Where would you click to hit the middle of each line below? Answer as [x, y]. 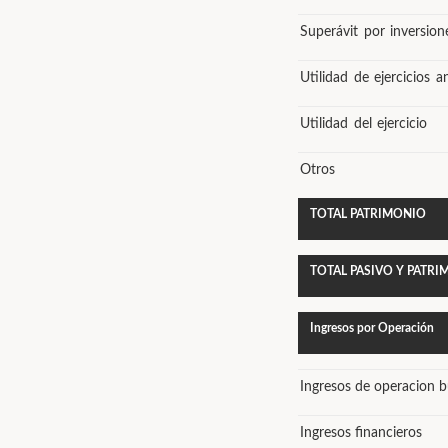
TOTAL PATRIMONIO [368, 214]
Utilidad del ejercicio [363, 124]
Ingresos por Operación [372, 328]
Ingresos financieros [361, 433]
